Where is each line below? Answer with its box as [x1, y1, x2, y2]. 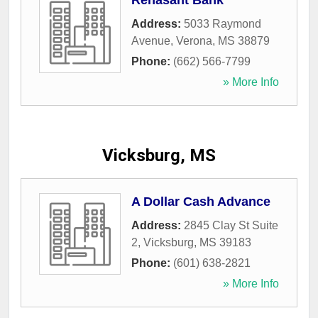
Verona [176, 35, 212, 48]
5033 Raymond [184, 18, 261, 31]
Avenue [131, 35, 170, 48]
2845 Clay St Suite [184, 219, 278, 232]
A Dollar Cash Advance [131, 194, 270, 209]
